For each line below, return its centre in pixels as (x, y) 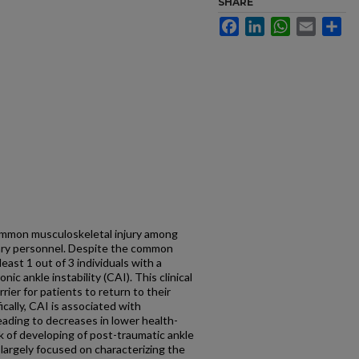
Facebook (264, 23)
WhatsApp (316, 23)
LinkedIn (286, 23)
